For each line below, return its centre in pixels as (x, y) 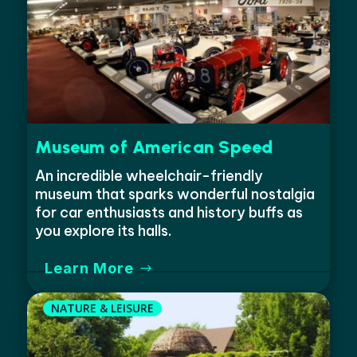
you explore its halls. (103, 230)
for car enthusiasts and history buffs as (169, 212)
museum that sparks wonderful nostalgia (175, 194)
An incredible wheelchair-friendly (149, 175)
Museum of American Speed (154, 147)
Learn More (90, 268)
